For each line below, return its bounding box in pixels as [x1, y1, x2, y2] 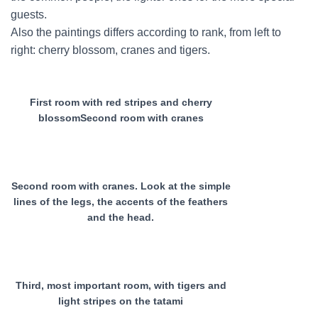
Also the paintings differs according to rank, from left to [11, 26, 281, 38]
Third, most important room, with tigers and [15, 280, 226, 291]
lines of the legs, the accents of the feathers [13, 196, 228, 207]
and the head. [87, 212, 154, 223]
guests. [11, 9, 47, 21]
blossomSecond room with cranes [38, 112, 204, 124]
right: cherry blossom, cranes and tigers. [11, 44, 210, 56]
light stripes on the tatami [58, 295, 183, 307]
